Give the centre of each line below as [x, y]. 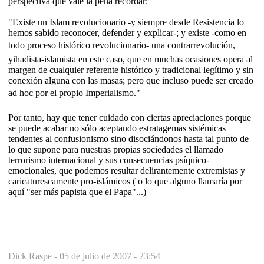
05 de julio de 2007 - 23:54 [110, 256]
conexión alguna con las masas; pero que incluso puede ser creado [131, 80]
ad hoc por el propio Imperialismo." [74, 93]
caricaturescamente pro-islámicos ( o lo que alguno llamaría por [125, 181]
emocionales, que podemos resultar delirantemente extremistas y [127, 170]
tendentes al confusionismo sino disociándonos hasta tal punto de [128, 138]
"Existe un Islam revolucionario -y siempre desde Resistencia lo [126, 22]
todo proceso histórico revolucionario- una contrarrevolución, [122, 45]
